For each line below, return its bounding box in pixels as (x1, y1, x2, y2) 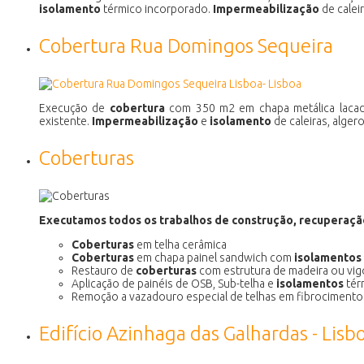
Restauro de (71, 263, 136, 277)
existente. (39, 114, 92, 128)
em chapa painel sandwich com (134, 250, 294, 264)
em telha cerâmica (134, 237, 227, 251)
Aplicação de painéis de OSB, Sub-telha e (71, 276, 276, 290)
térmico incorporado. (101, 2, 213, 15)
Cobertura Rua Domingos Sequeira (39, 34, 333, 57)
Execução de (39, 101, 110, 115)
